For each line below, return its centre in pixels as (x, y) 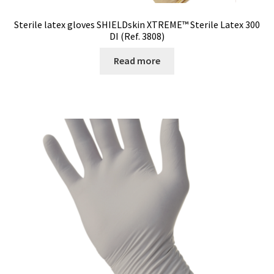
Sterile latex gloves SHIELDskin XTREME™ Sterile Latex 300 (137, 24)
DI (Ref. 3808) (137, 36)
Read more (137, 61)
